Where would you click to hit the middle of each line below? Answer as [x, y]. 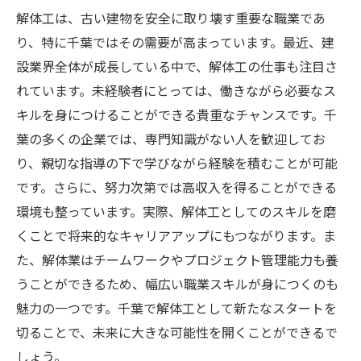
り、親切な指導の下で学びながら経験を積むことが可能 [177, 163]
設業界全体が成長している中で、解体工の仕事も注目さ [177, 66]
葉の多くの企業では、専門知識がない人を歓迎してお [171, 139]
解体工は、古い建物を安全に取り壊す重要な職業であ [171, 18]
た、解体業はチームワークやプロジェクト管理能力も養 [177, 259]
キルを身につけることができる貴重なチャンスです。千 [176, 114]
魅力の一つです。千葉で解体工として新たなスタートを [176, 308]
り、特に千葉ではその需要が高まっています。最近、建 [175, 42]
